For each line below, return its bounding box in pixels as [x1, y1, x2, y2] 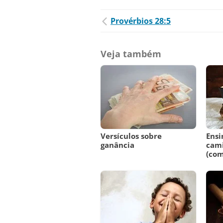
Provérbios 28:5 [111, 15, 171, 27]
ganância [101, 140, 134, 150]
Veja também [101, 48, 161, 60]
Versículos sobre [101, 131, 162, 141]
